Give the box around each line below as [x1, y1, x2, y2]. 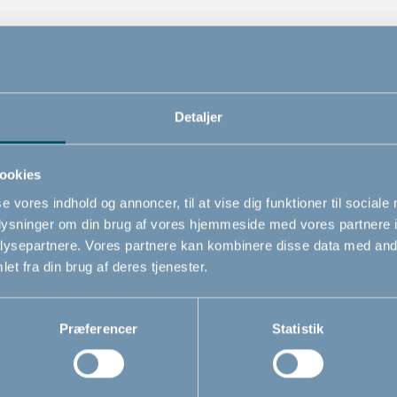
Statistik [272, 320, 323, 336]
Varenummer [63, 29, 140, 45]
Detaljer [174, 108, 223, 124]
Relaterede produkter [80, 262, 317, 292]
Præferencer [58, 320, 138, 336]
